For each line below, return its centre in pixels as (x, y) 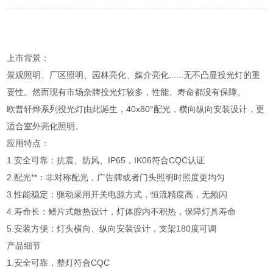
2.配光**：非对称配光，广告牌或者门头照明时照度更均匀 (116, 177)
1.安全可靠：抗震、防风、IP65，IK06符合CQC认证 (106, 160)
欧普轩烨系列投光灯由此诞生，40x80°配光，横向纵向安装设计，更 (136, 109)
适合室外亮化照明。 (45, 126)
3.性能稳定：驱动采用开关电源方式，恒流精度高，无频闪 (117, 194)
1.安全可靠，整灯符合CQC (58, 263)
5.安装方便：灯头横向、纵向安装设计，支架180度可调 (112, 229)
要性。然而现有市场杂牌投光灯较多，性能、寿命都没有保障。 (126, 92)
